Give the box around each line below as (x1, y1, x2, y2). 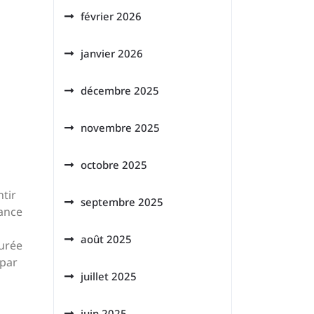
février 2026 (81, 9, 142, 23)
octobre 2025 (81, 158, 147, 172)
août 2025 (81, 232, 132, 246)
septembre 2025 (81, 195, 163, 209)
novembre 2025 (81, 121, 160, 135)
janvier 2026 (81, 46, 143, 60)
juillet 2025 (81, 269, 137, 283)
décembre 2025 (81, 83, 159, 97)
